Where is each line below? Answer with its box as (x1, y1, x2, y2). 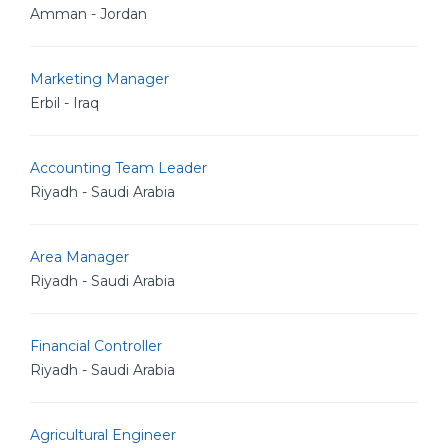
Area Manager (30, 248, 129, 266)
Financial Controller (30, 337, 162, 355)
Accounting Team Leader (30, 159, 207, 177)
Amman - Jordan (30, 5, 147, 23)
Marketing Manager (30, 70, 169, 88)
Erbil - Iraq (30, 94, 99, 112)
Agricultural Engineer (30, 426, 176, 444)
